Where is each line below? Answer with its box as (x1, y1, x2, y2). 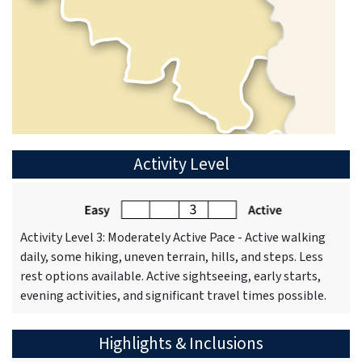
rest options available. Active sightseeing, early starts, (20, 267, 321, 286)
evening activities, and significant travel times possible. (20, 287, 326, 305)
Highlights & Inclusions (99, 331, 263, 357)
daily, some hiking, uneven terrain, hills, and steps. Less (20, 248, 323, 267)
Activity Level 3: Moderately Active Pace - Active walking (20, 229, 326, 247)
